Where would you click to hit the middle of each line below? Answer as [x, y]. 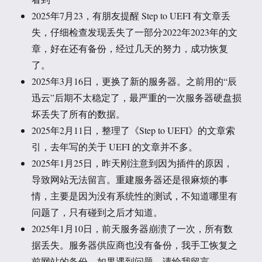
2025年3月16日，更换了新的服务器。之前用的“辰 [135, 81]
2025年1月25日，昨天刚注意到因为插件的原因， [132, 163]
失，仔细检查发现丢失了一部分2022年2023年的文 [135, 32]
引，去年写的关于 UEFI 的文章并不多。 [115, 147]
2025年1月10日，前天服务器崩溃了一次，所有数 [132, 229]
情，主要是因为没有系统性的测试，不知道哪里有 [135, 196]
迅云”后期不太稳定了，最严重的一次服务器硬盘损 [137, 98]
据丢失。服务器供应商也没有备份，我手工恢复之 [135, 245]
